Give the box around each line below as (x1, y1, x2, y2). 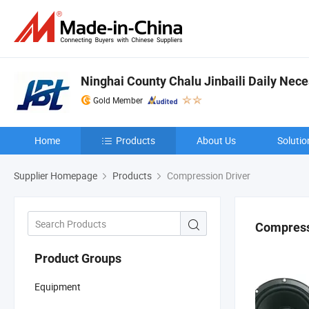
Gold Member (93, 94, 143, 106)
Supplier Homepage (14, 169, 97, 182)
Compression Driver (165, 169, 250, 182)
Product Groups (34, 250, 121, 266)
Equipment (34, 279, 81, 293)
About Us (197, 134, 236, 147)
